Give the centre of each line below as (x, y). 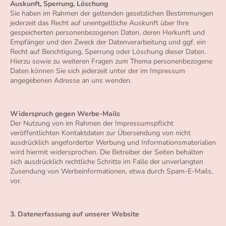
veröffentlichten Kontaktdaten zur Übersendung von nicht (100, 133)
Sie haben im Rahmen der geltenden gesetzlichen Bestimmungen (112, 14)
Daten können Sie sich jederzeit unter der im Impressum (98, 71)
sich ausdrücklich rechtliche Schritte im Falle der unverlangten (107, 162)
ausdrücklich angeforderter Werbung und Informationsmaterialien (113, 143)
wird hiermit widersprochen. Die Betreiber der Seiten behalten (107, 152)
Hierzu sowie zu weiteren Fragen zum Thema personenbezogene (111, 62)
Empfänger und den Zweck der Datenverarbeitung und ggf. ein (108, 42)
